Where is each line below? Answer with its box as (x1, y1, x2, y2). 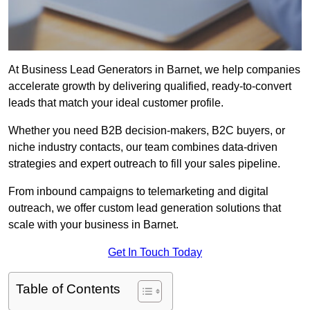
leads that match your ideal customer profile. (8, 97, 224, 109)
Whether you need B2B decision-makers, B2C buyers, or (8, 125, 285, 137)
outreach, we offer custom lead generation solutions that (8, 202, 281, 215)
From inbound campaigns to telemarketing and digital (8, 185, 268, 198)
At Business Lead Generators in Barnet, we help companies (8, 64, 300, 76)
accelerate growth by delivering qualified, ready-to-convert (8, 80, 291, 93)
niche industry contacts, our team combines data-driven (8, 141, 277, 154)
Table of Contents (16, 282, 120, 297)
